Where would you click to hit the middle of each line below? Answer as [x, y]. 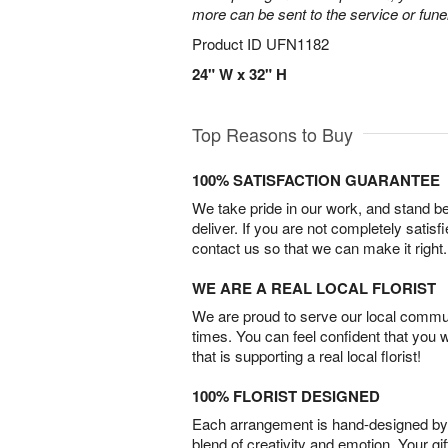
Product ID [229, 43]
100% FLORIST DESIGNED [286, 396]
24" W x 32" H [239, 74]
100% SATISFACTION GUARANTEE [316, 180]
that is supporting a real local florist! [306, 355]
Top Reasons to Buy [272, 134]
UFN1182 [297, 43]
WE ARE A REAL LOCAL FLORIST [314, 288]
